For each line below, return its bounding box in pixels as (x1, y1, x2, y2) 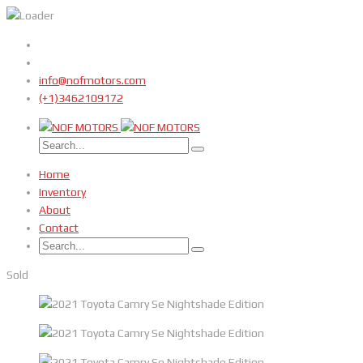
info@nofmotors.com (39, 74, 146, 87)
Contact (39, 221, 79, 234)
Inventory (39, 186, 86, 199)
